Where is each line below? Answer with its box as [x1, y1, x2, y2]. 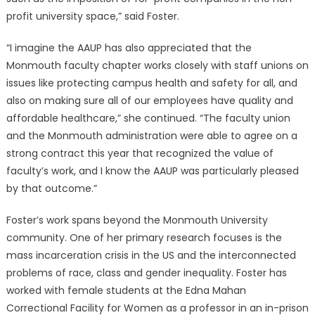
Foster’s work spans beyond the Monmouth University [6, 213, 268, 228]
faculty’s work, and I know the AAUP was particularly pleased [6, 164, 299, 179]
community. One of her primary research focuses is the [6, 231, 282, 245]
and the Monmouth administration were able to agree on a [6, 129, 297, 143]
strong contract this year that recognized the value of [6, 146, 274, 161]
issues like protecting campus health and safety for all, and [6, 76, 297, 91]
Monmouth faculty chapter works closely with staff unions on [6, 58, 309, 73]
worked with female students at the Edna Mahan [6, 283, 246, 298]
